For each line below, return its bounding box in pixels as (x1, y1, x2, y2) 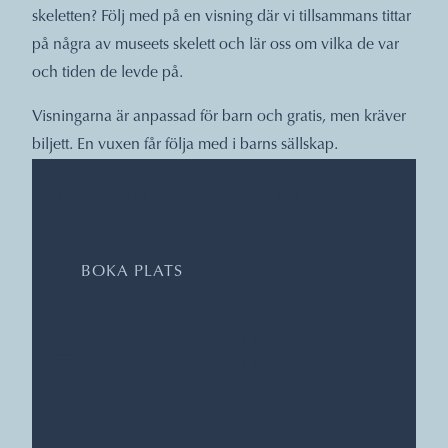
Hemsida (76, 307, 130, 322)
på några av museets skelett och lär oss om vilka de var (32, 36, 399, 53)
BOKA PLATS (81, 263, 183, 280)
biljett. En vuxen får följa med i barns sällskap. (32, 136, 342, 153)
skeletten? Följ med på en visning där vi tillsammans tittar (32, 8, 411, 25)
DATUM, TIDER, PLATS (56, 184, 318, 211)
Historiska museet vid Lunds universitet (76, 331, 313, 346)
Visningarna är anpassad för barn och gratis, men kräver (32, 108, 406, 125)
